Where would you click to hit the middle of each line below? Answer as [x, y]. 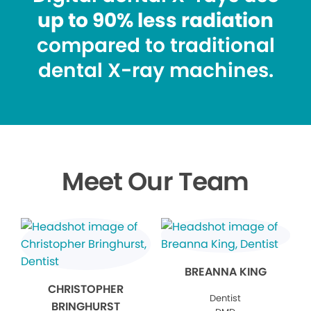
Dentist [226, 299]
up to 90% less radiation [155, 21]
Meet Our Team [155, 182]
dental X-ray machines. [155, 71]
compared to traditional [155, 46]
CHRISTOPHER [85, 289]
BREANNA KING [225, 272]
